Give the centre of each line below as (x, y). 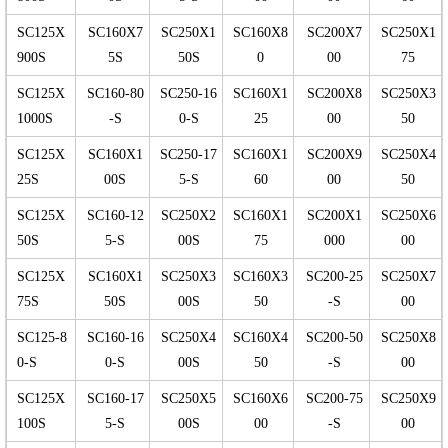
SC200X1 (334, 216)
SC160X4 (260, 338)
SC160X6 (260, 399)
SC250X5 (188, 399)
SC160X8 (260, 33)
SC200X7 (334, 33)
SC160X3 (260, 277)
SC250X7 (408, 277)
